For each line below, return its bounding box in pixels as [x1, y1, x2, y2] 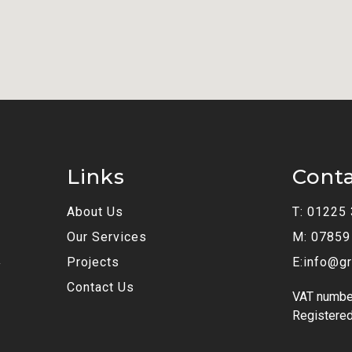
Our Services [66, 229, 147, 244]
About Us [66, 203, 123, 219]
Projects [66, 254, 119, 269]
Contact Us [66, 279, 134, 295]
